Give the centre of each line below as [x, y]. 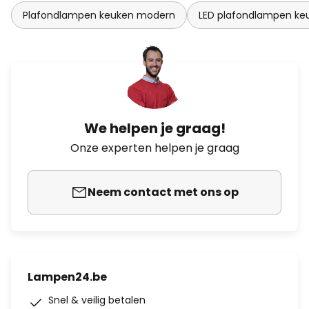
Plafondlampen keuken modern [99, 15]
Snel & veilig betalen [97, 300]
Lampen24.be [67, 277]
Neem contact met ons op [163, 192]
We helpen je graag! [154, 128]
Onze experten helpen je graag [154, 148]
